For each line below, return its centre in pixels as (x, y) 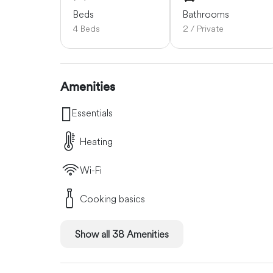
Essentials (92, 113)
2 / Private (203, 29)
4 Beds (87, 29)
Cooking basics (112, 199)
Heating (96, 142)
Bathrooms (206, 14)
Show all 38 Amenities (122, 234)
